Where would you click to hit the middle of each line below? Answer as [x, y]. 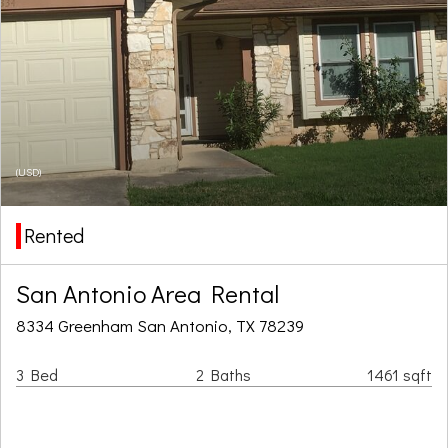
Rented [54, 235]
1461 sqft [399, 375]
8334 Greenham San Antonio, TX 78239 [160, 325]
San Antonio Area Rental [147, 293]
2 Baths [223, 375]
